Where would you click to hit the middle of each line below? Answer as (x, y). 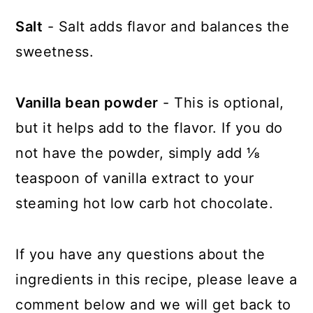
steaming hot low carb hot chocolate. (145, 204)
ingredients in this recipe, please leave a (156, 280)
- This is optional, (221, 103)
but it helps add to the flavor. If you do (149, 128)
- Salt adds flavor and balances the (166, 27)
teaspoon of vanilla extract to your (135, 179)
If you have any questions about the (140, 255)
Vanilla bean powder (87, 103)
